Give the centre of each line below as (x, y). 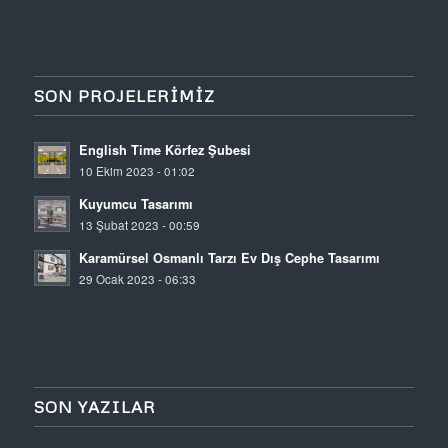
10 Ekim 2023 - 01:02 (136, 170)
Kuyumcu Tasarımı (135, 203)
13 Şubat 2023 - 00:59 (139, 224)
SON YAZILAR (94, 406)
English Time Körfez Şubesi (164, 149)
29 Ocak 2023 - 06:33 (137, 278)
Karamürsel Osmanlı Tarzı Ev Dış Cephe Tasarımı (229, 257)
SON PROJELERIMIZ (124, 95)
